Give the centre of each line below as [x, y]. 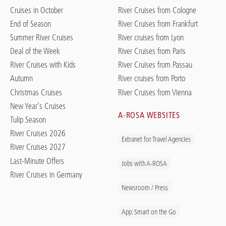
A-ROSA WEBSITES [149, 115]
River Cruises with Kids [43, 65]
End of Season [31, 23]
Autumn [21, 78]
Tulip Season [28, 120]
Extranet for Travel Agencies [156, 139]
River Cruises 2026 [38, 133]
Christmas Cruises [36, 92]
